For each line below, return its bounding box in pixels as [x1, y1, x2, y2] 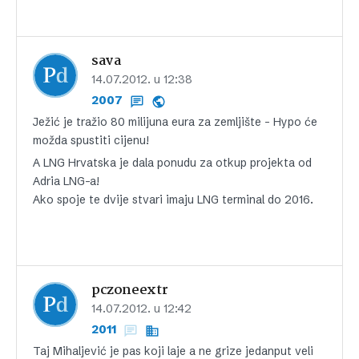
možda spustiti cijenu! [33, 133, 149, 148]
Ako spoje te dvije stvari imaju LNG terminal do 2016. [33, 192, 313, 208]
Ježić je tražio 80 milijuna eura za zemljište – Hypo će [33, 115, 317, 130]
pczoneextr [91, 280, 168, 302]
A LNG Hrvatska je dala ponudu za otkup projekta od [33, 155, 312, 171]
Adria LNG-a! [33, 174, 99, 189]
